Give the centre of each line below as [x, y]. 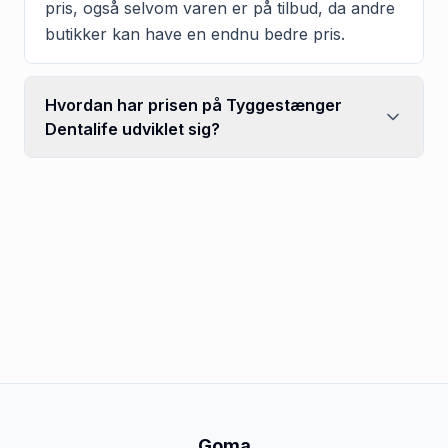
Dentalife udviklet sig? [132, 128]
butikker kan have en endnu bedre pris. [195, 33]
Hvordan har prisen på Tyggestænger [193, 104]
